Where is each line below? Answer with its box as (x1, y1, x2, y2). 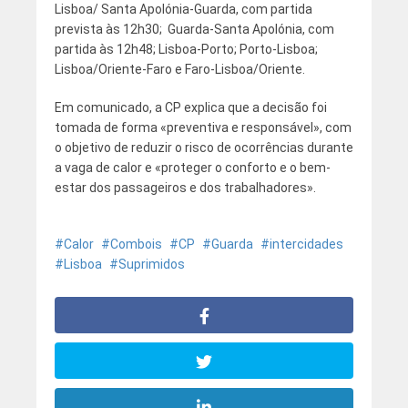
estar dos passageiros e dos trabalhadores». (54, 179, 316, 195)
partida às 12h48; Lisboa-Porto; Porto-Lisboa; (54, 41, 318, 56)
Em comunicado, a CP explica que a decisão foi (54, 99, 327, 115)
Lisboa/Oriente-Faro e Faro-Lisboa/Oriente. (54, 61, 305, 76)
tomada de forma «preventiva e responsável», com (54, 119, 352, 135)
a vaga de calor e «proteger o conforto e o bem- (54, 159, 331, 175)
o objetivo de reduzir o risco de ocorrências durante (54, 139, 353, 155)
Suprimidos (117, 256, 185, 271)
